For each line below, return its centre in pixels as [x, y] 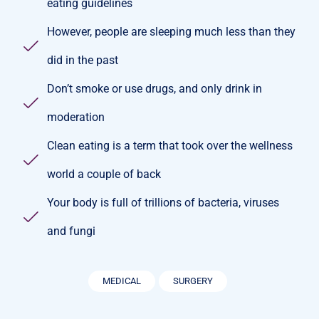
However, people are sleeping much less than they [171, 31]
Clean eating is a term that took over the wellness [170, 145]
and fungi [71, 231]
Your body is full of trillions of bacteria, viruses [163, 202]
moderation [76, 117]
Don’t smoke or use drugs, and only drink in [155, 88]
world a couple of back [104, 174]
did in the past [83, 60]
